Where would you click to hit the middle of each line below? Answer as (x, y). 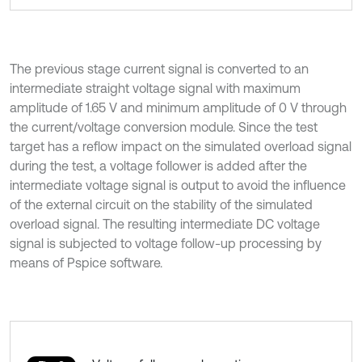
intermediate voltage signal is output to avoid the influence (178, 185)
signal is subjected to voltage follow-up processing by (166, 243)
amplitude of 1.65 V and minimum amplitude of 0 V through (178, 107)
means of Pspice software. (86, 262)
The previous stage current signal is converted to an (159, 68)
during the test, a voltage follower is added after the (158, 165)
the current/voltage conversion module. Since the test (164, 126)
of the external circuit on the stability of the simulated (161, 204)
